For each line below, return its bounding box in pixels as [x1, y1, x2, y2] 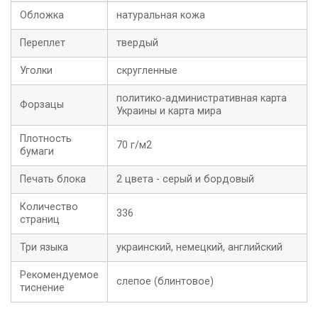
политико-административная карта [116, 92, 287, 104]
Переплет [20, 36, 65, 49]
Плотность [20, 132, 72, 145]
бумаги [20, 145, 54, 158]
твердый [116, 36, 158, 49]
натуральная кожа [116, 9, 205, 21]
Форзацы [20, 98, 64, 111]
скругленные [116, 64, 177, 77]
